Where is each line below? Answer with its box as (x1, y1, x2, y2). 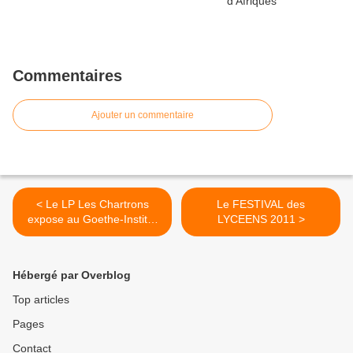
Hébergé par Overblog (13, 269, 131, 282)
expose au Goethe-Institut (28, 213, 157, 226)
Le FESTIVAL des (217, 198, 305, 211)
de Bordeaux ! (57, 228, 128, 241)
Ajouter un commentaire (91, 110, 194, 121)
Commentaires (13, 67, 122, 85)
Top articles (13, 293, 69, 307)
